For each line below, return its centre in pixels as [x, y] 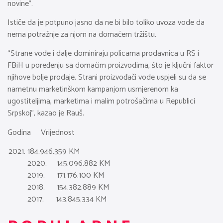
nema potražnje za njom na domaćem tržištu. [82, 35]
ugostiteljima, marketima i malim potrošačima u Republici [101, 102]
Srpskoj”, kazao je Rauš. [46, 113]
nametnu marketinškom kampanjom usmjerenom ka [93, 90]
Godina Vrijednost [41, 132]
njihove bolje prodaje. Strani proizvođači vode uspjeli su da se [107, 78]
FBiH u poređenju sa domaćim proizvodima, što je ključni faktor [111, 66]
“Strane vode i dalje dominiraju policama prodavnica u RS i [103, 54]
